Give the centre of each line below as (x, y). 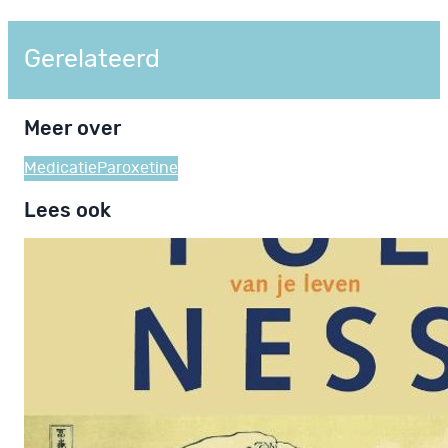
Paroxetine (137, 168)
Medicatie (60, 168)
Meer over (72, 127)
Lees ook (67, 209)
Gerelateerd (92, 59)
